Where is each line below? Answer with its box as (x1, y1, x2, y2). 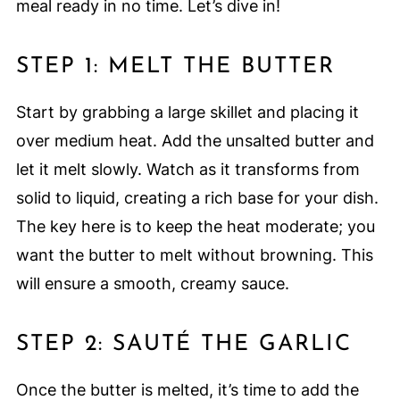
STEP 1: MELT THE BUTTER (15, 55, 335, 79)
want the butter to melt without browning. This (15, 246, 373, 265)
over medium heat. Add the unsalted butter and (15, 131, 374, 151)
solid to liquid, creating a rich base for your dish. (15, 188, 379, 208)
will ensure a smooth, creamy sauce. (15, 274, 289, 294)
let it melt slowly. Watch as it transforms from (15, 160, 360, 179)
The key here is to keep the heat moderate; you (15, 217, 375, 237)
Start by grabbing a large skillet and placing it (15, 103, 359, 122)
